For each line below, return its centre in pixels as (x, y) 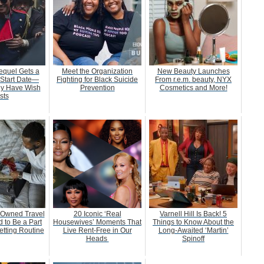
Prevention (97, 88)
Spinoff (193, 238)
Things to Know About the (193, 222)
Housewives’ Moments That (97, 222)
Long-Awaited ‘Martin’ (193, 230)
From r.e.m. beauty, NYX (193, 79)
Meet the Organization (97, 71)
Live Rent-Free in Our (97, 230)
